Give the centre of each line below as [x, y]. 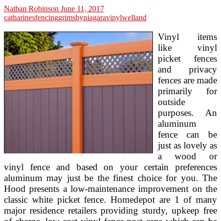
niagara [95, 17]
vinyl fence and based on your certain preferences [110, 167]
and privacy [187, 69]
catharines [19, 17]
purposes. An [187, 112]
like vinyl [187, 47]
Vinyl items [187, 37]
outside [171, 102]
